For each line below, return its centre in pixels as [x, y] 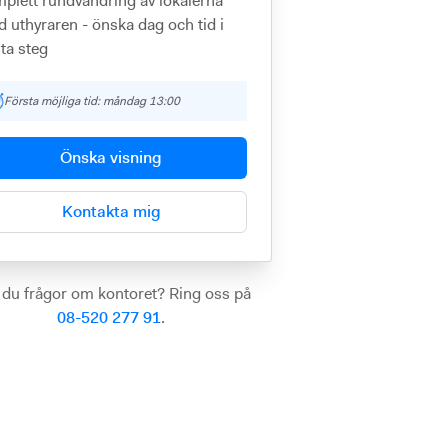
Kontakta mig [111, 212]
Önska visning [111, 158]
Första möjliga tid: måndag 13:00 [91, 100]
